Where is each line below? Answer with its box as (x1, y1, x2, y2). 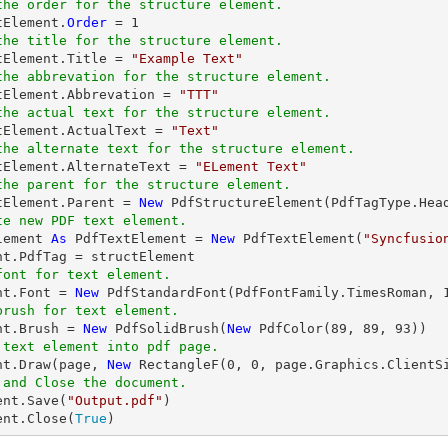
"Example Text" (131, 51, 243, 66)
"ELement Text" (195, 159, 307, 174)
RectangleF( (131, 357, 227, 372)
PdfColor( (251, 321, 331, 336)
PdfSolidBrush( (107, 321, 227, 336)
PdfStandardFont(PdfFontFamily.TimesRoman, (99, 285, 443, 300)
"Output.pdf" (67, 393, 163, 408)
